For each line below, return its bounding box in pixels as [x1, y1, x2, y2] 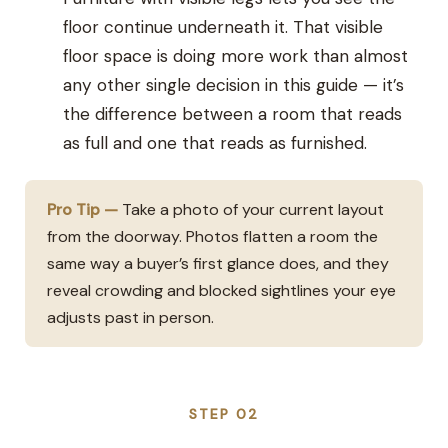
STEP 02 [189, 404, 259, 423]
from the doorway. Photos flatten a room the [47, 225, 379, 247]
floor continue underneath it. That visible [63, 15, 384, 38]
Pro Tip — [47, 198, 119, 220]
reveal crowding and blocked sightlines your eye [47, 279, 397, 301]
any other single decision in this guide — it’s [63, 73, 405, 96]
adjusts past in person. [47, 306, 215, 328]
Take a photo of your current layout [118, 198, 385, 220]
